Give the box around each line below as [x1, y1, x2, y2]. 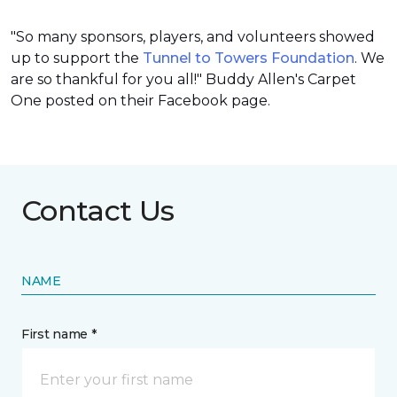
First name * [21, 326, 97, 342]
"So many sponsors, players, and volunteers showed [11, 28, 375, 45]
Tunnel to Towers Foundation [143, 50, 354, 66]
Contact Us [21, 193, 175, 228]
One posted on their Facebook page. [11, 92, 270, 109]
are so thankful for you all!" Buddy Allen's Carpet [11, 71, 356, 88]
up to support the [11, 50, 143, 66]
